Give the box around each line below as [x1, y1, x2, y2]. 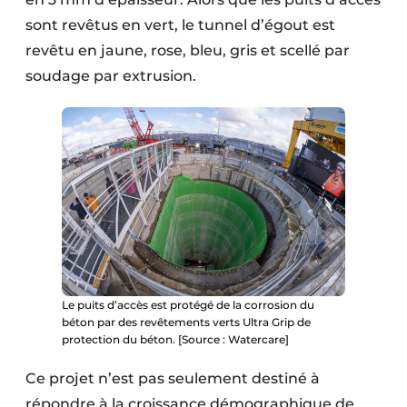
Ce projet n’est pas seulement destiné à [25, 369, 320, 387]
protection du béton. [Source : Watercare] [62, 332, 289, 346]
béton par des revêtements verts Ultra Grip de [62, 314, 311, 329]
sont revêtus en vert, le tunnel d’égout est [25, 16, 335, 35]
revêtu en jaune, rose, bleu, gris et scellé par [25, 42, 350, 60]
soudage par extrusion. [25, 67, 196, 85]
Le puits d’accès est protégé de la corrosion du [62, 297, 314, 312]
